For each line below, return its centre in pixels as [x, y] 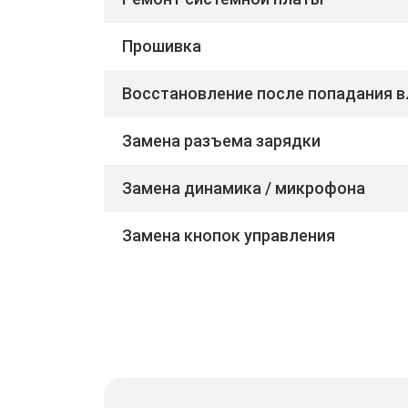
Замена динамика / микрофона [244, 188]
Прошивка [162, 46]
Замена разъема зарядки [221, 140]
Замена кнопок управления [229, 235]
